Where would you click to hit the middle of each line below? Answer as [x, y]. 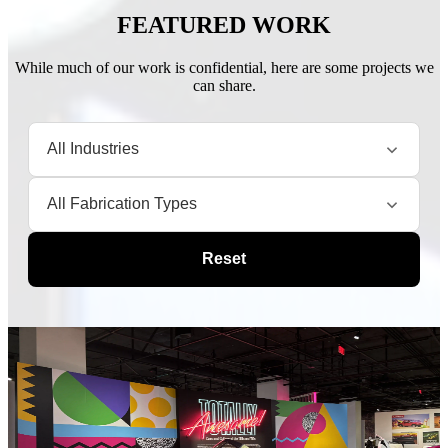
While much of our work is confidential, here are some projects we [224, 67]
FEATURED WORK [224, 25]
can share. [224, 85]
